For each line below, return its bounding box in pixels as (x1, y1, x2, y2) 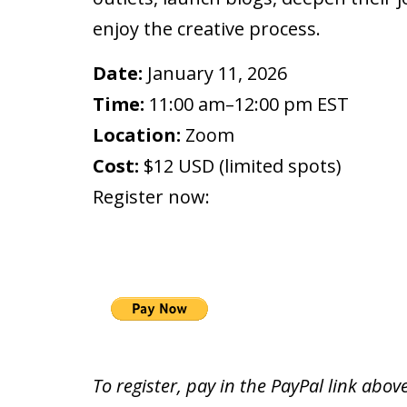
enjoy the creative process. (93, 15, 321, 41)
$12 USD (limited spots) (139, 153, 342, 178)
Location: (93, 122, 181, 147)
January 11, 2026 (143, 60, 287, 85)
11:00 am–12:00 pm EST (144, 91, 349, 116)
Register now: (93, 184, 214, 209)
